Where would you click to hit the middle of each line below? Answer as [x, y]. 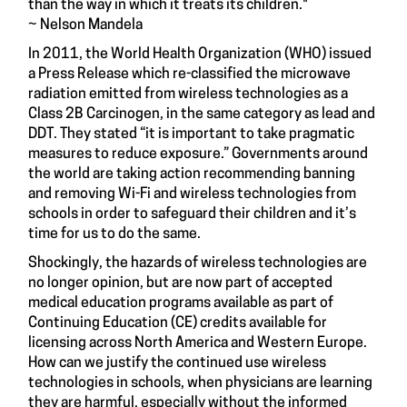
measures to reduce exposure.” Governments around [198, 154]
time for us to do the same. [114, 234]
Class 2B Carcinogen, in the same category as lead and [202, 114]
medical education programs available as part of [181, 303]
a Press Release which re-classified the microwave [189, 74]
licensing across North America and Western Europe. [198, 343]
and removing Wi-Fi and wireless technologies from [192, 194]
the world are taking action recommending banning [192, 174]
